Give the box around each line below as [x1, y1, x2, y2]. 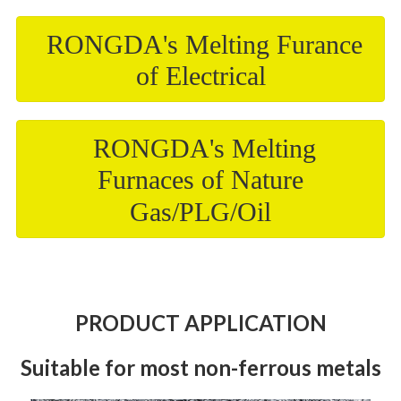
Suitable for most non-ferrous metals [20, 354, 381, 380]
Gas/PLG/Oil [130, 196, 271, 226]
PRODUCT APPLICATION [74, 309, 327, 336]
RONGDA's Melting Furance [46, 30, 363, 60]
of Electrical [135, 61, 266, 91]
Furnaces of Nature [98, 165, 303, 195]
